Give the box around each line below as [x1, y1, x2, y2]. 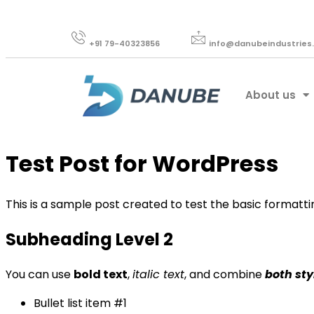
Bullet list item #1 [34, 295, 127, 312]
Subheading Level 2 [6, 228, 173, 252]
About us [245, 87, 296, 102]
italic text [132, 266, 184, 283]
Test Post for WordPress [6, 147, 278, 179]
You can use [6, 266, 74, 283]
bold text [74, 266, 128, 283]
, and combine [184, 266, 265, 283]
